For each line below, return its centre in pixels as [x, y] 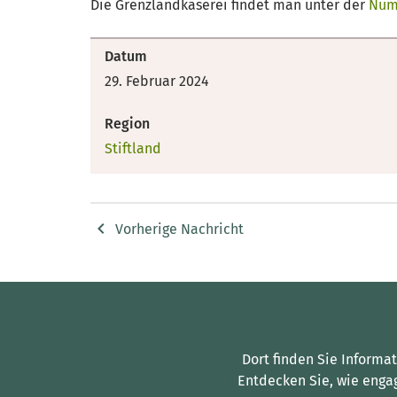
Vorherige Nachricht [179, 229]
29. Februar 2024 [157, 81]
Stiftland [133, 148]
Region [127, 124]
